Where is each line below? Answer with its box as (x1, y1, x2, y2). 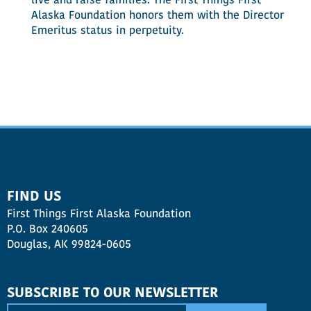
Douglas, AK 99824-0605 (7, 239, 131, 251)
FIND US (7, 190, 61, 204)
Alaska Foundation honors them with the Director (31, 10, 284, 22)
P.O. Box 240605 (7, 224, 88, 235)
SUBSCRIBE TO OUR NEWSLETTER (7, 287, 218, 301)
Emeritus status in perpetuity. (31, 26, 184, 37)
